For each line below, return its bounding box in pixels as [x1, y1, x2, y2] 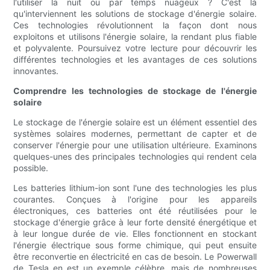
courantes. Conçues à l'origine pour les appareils [13, 194, 257, 205]
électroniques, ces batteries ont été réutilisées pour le [13, 206, 257, 216]
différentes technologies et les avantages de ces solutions [13, 54, 257, 65]
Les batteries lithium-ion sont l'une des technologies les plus [13, 183, 257, 193]
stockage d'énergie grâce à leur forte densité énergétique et [13, 217, 257, 228]
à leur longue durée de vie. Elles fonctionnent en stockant [13, 228, 257, 239]
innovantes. [13, 66, 59, 77]
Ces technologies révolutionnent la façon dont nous [13, 20, 257, 31]
